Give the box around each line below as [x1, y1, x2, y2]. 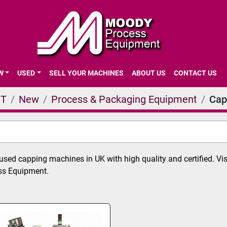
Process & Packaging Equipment [51, 93, 197, 105]
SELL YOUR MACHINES [53, 68, 124, 77]
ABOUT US [136, 68, 166, 77]
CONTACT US [178, 68, 217, 77]
